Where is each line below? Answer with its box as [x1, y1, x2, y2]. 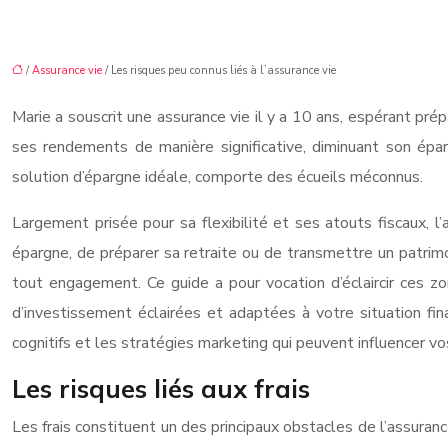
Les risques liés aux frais [12, 373, 310, 404]
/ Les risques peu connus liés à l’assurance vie [102, 63, 336, 78]
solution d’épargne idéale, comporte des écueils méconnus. [12, 166, 423, 188]
